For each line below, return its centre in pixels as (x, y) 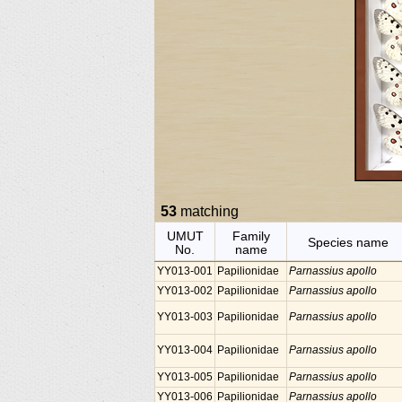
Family (251, 236)
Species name (348, 242)
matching (208, 211)
